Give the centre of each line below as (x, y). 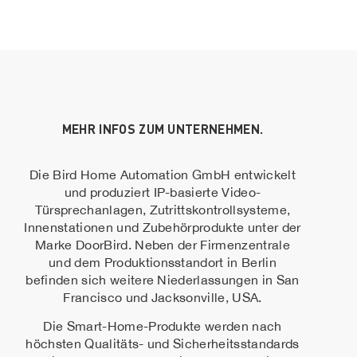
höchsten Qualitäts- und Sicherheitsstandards (163, 344)
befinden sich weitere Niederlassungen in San (163, 279)
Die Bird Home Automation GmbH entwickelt (163, 174)
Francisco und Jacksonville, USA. (163, 297)
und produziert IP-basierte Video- (163, 192)
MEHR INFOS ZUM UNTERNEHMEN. (163, 128)
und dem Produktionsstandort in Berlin (163, 262)
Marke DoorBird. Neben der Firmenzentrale (163, 244)
